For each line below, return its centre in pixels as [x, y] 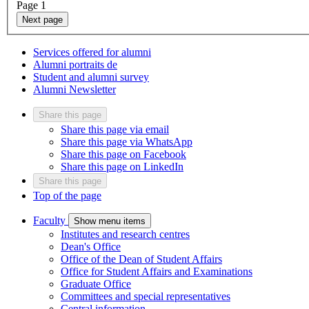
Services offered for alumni [92, 52]
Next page [42, 19]
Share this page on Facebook [123, 154]
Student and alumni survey [91, 77]
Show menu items [110, 221]
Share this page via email [115, 129]
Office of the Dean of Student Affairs [141, 259]
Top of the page [67, 195]
